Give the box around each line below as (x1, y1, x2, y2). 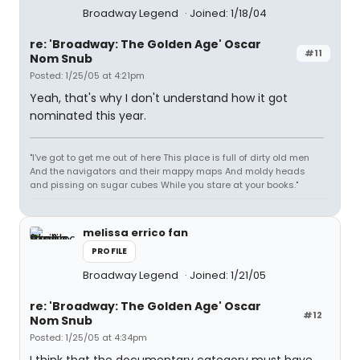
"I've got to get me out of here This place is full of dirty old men (30, 151, 309, 164)
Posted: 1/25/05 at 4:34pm (30, 331, 147, 344)
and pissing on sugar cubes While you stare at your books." (30, 178, 298, 191)
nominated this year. (30, 108, 146, 124)
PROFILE (92, 245, 128, 257)
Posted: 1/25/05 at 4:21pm (30, 69, 145, 82)
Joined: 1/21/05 (190, 268, 266, 283)
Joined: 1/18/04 (190, 6, 267, 21)
